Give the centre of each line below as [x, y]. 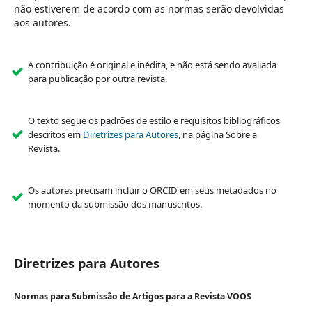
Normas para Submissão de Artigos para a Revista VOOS [132, 297]
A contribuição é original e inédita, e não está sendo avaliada [152, 65]
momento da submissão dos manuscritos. [115, 204]
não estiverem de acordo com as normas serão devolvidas [149, 8]
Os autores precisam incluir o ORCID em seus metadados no [152, 190]
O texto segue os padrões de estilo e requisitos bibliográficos [154, 121]
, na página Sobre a [217, 135]
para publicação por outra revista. [97, 79]
